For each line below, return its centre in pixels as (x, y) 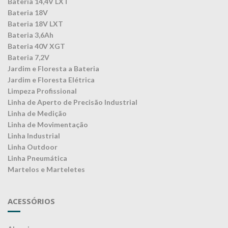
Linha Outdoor (33, 147)
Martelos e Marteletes (46, 169)
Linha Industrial (34, 136)
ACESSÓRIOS (31, 201)
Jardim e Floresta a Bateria (53, 69)
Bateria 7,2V (28, 58)
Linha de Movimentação (48, 125)
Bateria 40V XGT (36, 46)
